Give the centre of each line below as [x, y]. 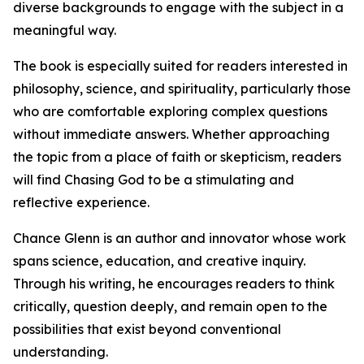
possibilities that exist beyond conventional [147, 329]
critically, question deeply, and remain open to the [170, 307]
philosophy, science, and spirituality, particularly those [182, 89]
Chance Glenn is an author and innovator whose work [180, 238]
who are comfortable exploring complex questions [170, 112]
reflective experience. [81, 203]
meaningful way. [65, 30]
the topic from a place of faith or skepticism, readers [177, 157]
